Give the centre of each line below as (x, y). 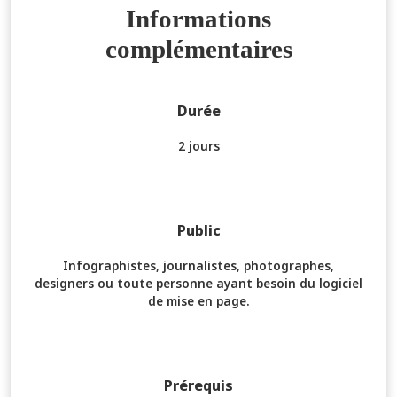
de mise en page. (198, 300)
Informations (198, 18)
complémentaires (198, 48)
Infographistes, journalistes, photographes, (198, 265)
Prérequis (198, 385)
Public (198, 230)
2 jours (198, 145)
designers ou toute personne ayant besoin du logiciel (198, 283)
